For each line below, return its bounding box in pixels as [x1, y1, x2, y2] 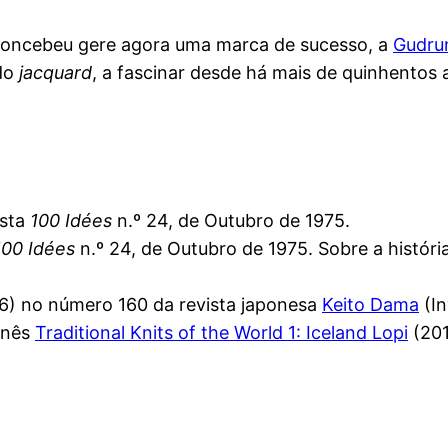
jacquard [19, 62, 92, 84]
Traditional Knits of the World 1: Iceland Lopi [35, 322, 408, 344]
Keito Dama [322, 294, 419, 316]
